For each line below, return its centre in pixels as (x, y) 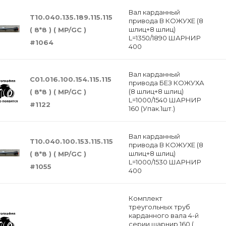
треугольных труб (159, 207)
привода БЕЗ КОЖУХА (166, 83)
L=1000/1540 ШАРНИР (165, 100)
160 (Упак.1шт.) (152, 108)
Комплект (145, 198)
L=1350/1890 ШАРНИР (164, 38)
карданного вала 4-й (163, 215)
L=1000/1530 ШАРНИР (165, 162)
